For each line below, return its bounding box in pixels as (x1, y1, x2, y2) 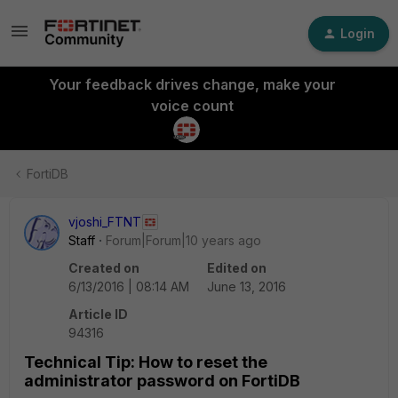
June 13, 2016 (207, 279, 286, 294)
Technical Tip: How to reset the (24, 353, 267, 371)
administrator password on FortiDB (24, 371, 300, 390)
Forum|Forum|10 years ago (106, 233, 261, 248)
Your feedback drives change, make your (48, 76, 336, 93)
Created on (68, 260, 139, 275)
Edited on (207, 260, 267, 275)
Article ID (68, 306, 128, 322)
